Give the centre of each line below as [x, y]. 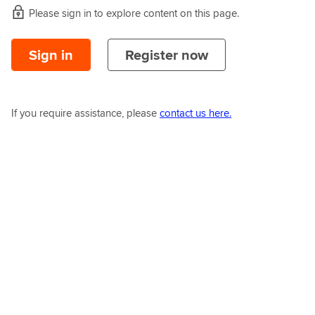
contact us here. [195, 113]
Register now [167, 55]
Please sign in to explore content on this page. [134, 13]
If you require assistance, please [85, 113]
